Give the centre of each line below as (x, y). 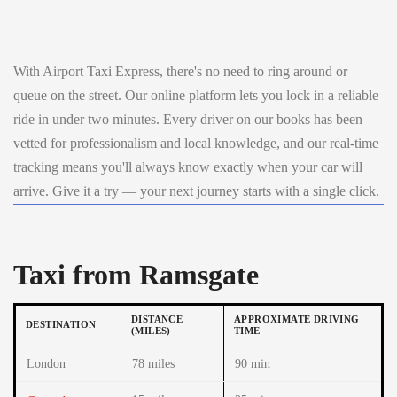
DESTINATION (61, 324)
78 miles (153, 363)
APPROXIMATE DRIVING (297, 319)
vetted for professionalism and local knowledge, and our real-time (196, 143)
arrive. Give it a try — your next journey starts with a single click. (196, 191)
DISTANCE (157, 319)
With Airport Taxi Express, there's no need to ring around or (180, 71)
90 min (253, 363)
